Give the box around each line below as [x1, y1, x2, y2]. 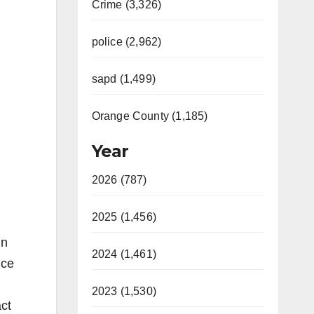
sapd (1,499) [91, 73, 156, 85]
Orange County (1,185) [91, 110, 208, 122]
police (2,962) [91, 36, 162, 48]
